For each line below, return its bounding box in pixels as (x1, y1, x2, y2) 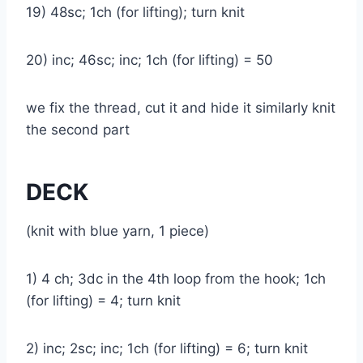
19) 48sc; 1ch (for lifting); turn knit (26, 4, 253, 21)
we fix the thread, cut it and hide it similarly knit (26, 100, 335, 117)
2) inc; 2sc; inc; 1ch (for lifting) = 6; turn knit (26, 340, 316, 357)
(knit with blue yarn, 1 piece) (26, 223, 217, 240)
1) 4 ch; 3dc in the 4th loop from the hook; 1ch (26, 271, 326, 288)
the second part (26, 122, 138, 139)
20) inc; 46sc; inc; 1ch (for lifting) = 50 (26, 52, 281, 69)
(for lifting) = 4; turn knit (26, 293, 189, 310)
